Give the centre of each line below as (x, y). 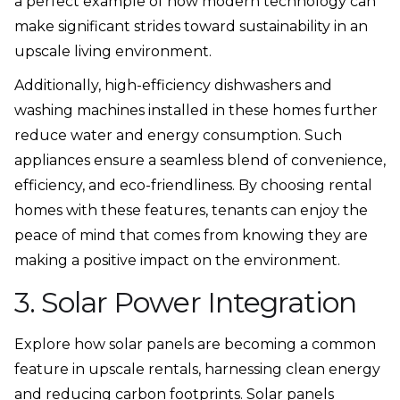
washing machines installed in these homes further (196, 111)
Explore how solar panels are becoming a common (195, 345)
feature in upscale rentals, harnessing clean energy (197, 370)
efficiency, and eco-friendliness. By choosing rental (193, 186)
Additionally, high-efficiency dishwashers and (173, 86)
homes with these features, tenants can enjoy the (191, 211)
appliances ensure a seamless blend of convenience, (200, 161)
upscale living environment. (113, 52)
